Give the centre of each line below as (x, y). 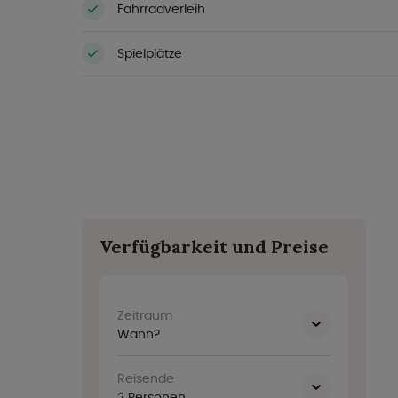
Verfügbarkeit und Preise (214, 247)
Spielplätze (150, 53)
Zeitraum (145, 315)
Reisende (146, 378)
